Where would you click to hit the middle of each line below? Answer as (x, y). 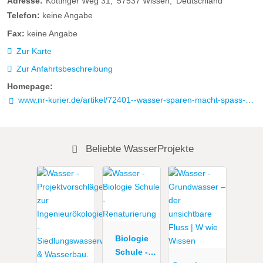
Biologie (131, 239)
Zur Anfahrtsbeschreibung (64, 69)
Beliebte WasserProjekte (138, 148)
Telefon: (23, 16)
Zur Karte (34, 51)
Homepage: (30, 87)
